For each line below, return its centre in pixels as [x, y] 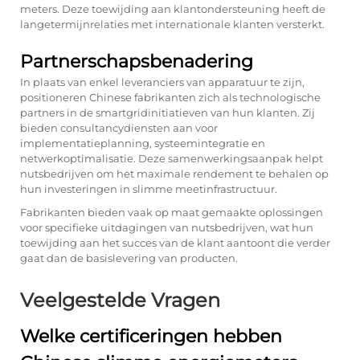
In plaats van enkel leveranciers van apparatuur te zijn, [162, 82]
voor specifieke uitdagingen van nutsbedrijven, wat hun [167, 227]
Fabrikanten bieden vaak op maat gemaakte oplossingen [172, 212]
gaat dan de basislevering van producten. [129, 258]
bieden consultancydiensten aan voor [119, 128]
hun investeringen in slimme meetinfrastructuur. [149, 189]
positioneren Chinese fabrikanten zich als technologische [170, 97]
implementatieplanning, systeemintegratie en [143, 143]
